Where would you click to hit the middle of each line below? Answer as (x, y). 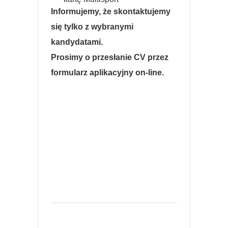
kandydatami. (77, 42)
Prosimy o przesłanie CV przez (110, 57)
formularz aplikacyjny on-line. (107, 73)
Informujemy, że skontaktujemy (111, 11)
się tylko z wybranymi (92, 27)
